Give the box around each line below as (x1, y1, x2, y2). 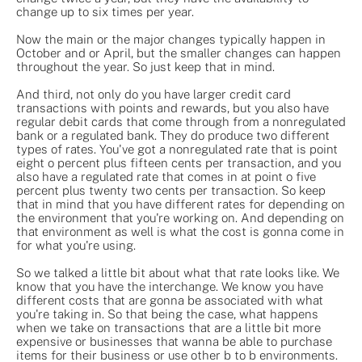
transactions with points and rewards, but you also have (16, 100, 329, 115)
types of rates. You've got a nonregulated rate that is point (16, 141, 338, 156)
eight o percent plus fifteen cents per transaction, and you (16, 155, 341, 170)
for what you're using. (16, 238, 136, 252)
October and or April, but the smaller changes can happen (16, 45, 341, 60)
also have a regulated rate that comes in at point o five (16, 169, 316, 183)
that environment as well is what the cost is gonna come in (16, 224, 344, 238)
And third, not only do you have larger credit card (16, 86, 291, 101)
